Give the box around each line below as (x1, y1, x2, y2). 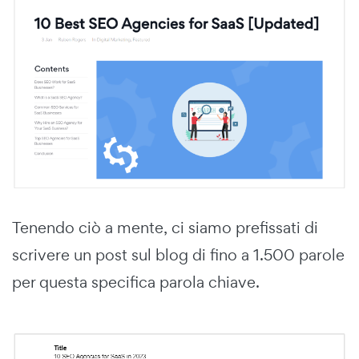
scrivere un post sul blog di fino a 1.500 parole (12, 244, 345, 266)
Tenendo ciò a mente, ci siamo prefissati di (12, 217, 318, 239)
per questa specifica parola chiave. (12, 272, 260, 293)
